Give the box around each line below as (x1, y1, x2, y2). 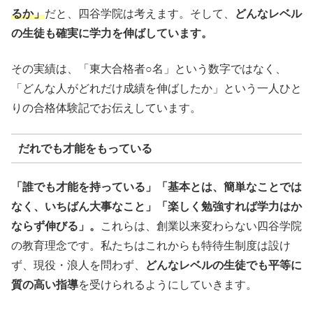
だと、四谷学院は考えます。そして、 (45, 8, 235, 20)
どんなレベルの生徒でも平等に (145, 259, 302, 272)
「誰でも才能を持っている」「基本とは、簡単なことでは (11, 181, 302, 194)
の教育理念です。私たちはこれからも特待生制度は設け (11, 240, 291, 252)
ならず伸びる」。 (11, 220, 101, 233)
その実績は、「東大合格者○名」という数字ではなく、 (11, 62, 286, 75)
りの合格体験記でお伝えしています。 (11, 101, 201, 114)
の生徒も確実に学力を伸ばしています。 (11, 27, 212, 40)
